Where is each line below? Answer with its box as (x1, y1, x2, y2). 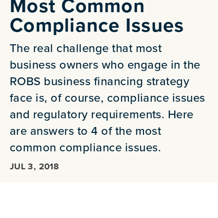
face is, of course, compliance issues (10, 89, 205, 106)
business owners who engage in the (10, 56, 200, 73)
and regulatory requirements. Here (10, 106, 194, 122)
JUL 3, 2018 (10, 160, 59, 173)
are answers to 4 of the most (10, 122, 162, 139)
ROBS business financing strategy (10, 73, 190, 89)
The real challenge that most (10, 39, 162, 56)
